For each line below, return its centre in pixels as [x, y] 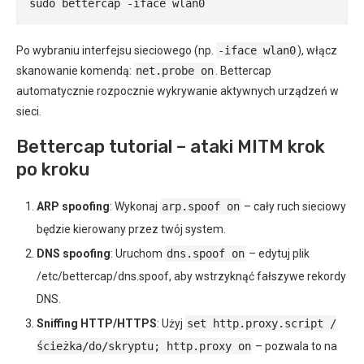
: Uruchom [138, 253]
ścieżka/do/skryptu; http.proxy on [144, 346]
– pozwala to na [295, 346]
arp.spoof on [201, 206]
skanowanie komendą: [75, 71]
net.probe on [175, 71]
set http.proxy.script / [262, 323]
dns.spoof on [206, 253]
